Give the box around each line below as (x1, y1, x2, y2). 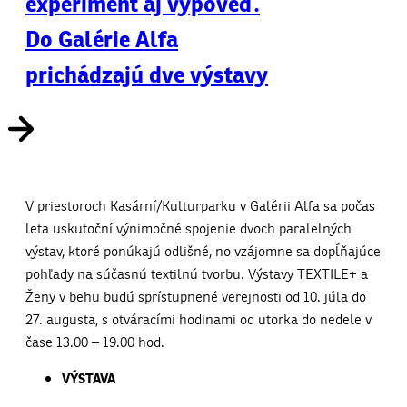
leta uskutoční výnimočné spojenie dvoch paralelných (25, 216, 352, 240)
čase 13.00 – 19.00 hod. (25, 330, 164, 353)
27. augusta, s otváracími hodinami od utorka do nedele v (25, 307, 372, 331)
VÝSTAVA (62, 367, 115, 390)
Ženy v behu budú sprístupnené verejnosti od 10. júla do (25, 284, 366, 308)
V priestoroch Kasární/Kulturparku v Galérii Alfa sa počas (25, 194, 375, 217)
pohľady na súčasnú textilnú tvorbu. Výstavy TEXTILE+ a (25, 262, 368, 285)
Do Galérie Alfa (25, 22, 178, 58)
